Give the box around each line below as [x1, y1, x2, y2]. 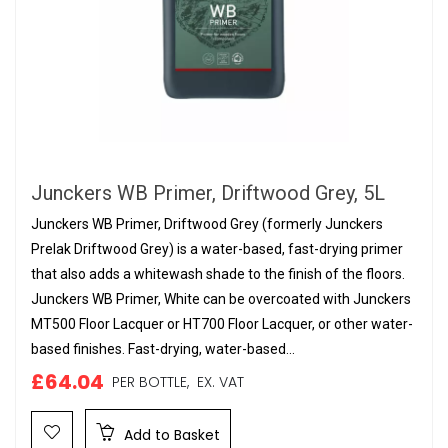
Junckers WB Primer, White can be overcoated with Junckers [31, 291, 411, 307]
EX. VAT [189, 372, 244, 392]
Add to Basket [120, 425, 220, 445]
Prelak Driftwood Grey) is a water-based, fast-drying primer [31, 241, 403, 257]
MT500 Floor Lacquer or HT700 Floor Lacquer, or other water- [31, 316, 413, 332]
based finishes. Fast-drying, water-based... [31, 341, 295, 357]
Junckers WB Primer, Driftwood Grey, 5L [31, 181, 385, 205]
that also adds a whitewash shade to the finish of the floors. [31, 266, 405, 282]
